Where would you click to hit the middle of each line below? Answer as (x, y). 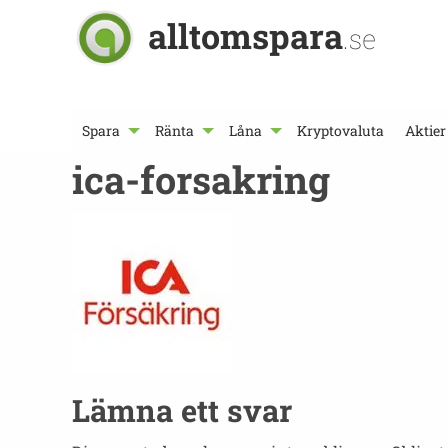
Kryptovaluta (341, 131)
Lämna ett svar (182, 410)
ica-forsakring (201, 179)
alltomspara (245, 35)
